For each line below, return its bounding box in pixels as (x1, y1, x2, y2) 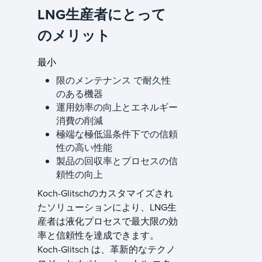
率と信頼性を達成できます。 (37, 229, 159, 242)
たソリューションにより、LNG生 (37, 201, 177, 213)
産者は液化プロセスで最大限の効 (37, 215, 178, 227)
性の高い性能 (56, 141, 112, 154)
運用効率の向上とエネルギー (56, 101, 178, 113)
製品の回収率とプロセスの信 (56, 154, 178, 167)
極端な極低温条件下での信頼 (56, 127, 178, 140)
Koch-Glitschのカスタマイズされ (37, 187, 173, 199)
